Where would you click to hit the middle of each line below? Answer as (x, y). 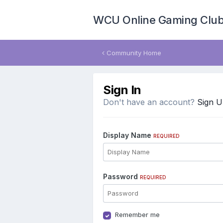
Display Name (128, 135)
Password (121, 176)
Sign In (122, 90)
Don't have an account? (150, 102)
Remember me (137, 215)
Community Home (133, 53)
